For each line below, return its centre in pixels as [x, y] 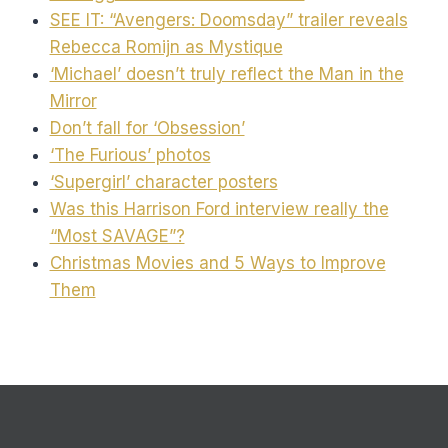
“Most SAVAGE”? [117, 235]
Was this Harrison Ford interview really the [219, 208]
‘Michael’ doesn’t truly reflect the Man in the [226, 73]
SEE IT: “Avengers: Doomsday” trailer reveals [228, 19]
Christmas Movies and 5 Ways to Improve [217, 262]
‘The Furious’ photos [130, 154]
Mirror [73, 100]
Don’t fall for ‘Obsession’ [147, 127]
